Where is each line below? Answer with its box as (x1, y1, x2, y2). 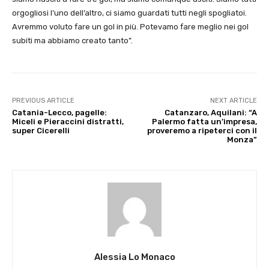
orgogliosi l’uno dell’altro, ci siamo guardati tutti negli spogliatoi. (12, 8, 247, 18)
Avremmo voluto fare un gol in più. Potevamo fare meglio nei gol (12, 22, 249, 32)
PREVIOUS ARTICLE (12, 97, 74, 105)
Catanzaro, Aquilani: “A (164, 108, 257, 118)
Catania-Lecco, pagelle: (12, 108, 107, 118)
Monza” (226, 135, 257, 145)
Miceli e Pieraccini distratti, (12, 117, 124, 127)
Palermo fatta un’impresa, (151, 117, 257, 127)
